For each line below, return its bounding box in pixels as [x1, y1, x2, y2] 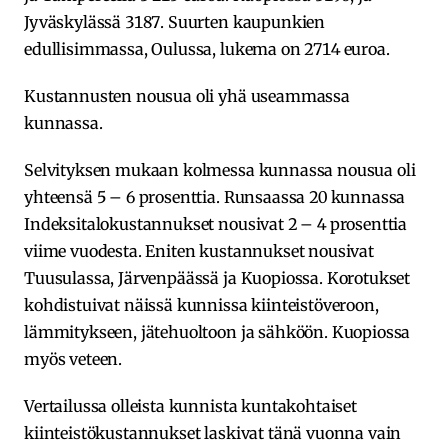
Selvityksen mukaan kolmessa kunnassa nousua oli [24, 159, 416, 180]
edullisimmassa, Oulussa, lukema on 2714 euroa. [24, 38, 390, 59]
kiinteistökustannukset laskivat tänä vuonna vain [24, 422, 402, 443]
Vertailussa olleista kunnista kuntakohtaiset [24, 395, 357, 416]
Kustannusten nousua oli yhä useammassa [24, 85, 350, 106]
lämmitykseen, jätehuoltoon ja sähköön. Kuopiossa [24, 321, 411, 342]
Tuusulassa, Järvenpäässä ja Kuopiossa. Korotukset [24, 267, 411, 288]
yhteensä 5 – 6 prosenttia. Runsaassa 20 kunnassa [24, 186, 406, 207]
